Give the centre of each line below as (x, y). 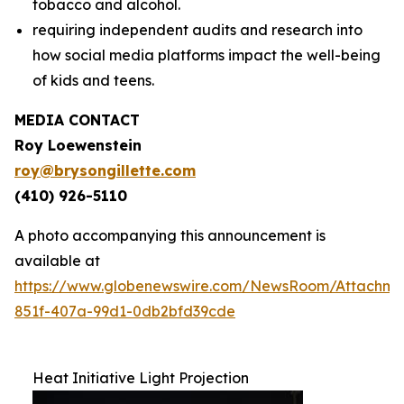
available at (57, 261)
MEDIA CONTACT (77, 120)
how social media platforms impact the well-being (207, 55)
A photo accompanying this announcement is (170, 235)
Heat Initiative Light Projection (141, 378)
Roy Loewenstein (78, 145)
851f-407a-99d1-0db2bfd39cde (125, 311)
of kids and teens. (93, 80)
